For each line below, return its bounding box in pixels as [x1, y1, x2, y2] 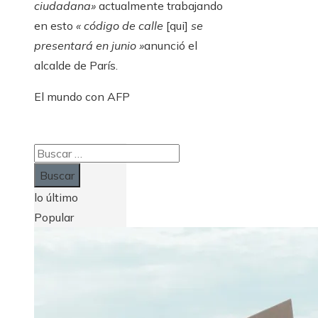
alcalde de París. [34, 58, 118, 73]
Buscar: [33, 146, 70, 160]
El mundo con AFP [34, 89, 130, 104]
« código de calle [73, 18, 166, 33]
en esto [34, 18, 73, 33]
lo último [34, 190, 78, 205]
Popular [34, 210, 74, 225]
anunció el [144, 38, 197, 53]
